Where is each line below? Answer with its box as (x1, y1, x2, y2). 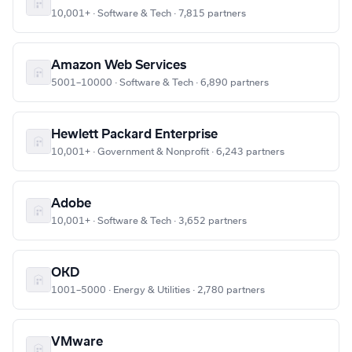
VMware (51, 335, 103, 349)
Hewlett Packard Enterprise (51, 128, 218, 141)
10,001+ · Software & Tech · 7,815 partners (51, 9, 246, 19)
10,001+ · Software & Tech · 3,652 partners (51, 216, 247, 226)
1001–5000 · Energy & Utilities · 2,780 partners (51, 285, 265, 295)
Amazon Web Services (51, 59, 186, 72)
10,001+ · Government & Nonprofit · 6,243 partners (51, 147, 284, 157)
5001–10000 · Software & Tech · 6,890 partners (51, 78, 269, 88)
